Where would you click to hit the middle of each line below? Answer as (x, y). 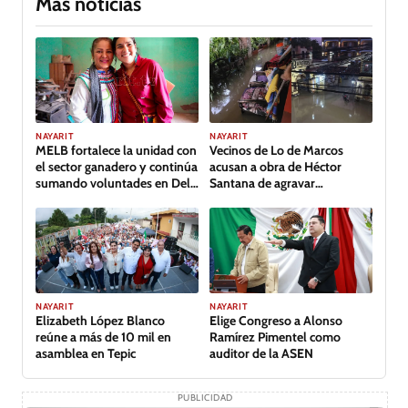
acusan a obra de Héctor (275, 166)
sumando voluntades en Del (113, 183)
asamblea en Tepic (86, 353)
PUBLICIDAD (205, 397)
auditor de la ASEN (261, 353)
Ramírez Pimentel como (275, 337)
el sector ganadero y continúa (117, 166)
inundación (240, 199)
